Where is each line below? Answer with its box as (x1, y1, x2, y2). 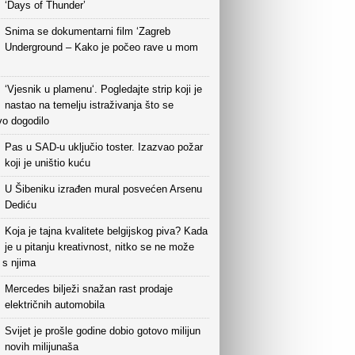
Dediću (5, 199, 36, 211)
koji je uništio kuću (5, 157, 90, 169)
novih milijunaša (5, 341, 78, 353)
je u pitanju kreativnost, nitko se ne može (5, 241, 194, 253)
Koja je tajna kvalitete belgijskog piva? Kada (5, 225, 208, 237)
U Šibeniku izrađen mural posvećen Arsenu (5, 183, 202, 195)
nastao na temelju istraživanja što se (5, 99, 174, 111)
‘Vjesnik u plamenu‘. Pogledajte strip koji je (5, 83, 202, 95)
